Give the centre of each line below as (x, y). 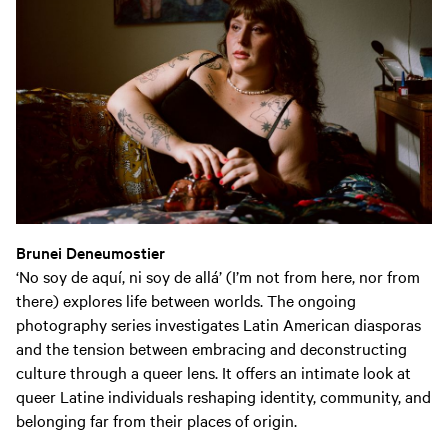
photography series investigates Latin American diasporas (218, 323)
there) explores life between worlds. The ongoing (186, 299)
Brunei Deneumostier (90, 251)
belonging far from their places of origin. (156, 419)
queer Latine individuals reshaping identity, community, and (223, 395)
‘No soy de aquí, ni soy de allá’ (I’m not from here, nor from (218, 275)
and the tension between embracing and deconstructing (211, 347)
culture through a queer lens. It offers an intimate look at (213, 371)
